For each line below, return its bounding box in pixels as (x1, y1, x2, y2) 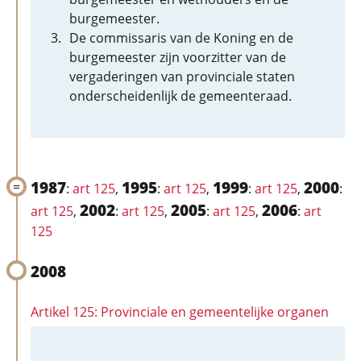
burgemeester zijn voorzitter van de (69, 48, 286, 66)
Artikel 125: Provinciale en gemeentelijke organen (31, 303, 329, 321)
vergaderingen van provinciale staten (69, 68, 295, 85)
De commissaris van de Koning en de (69, 29, 293, 47)
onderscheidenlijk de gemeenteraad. (69, 87, 292, 105)
